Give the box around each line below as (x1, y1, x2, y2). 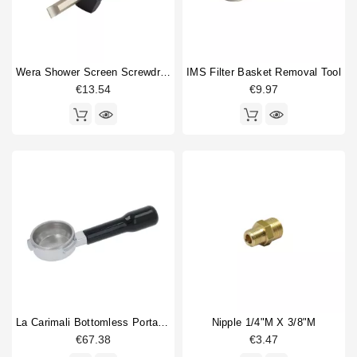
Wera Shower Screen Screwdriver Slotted (159, 66, 171, 79)
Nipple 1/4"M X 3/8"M (211, 316, 316, 329)
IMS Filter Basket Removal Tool (186, 66, 341, 79)
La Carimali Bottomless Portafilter (158, 316, 169, 329)
